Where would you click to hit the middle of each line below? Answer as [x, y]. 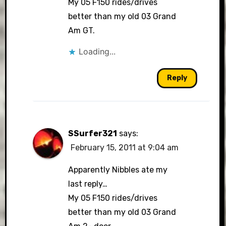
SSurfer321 [92, 133]
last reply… [88, 184]
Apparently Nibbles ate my [118, 170]
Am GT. [81, 31]
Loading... [97, 51]
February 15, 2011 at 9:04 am [124, 148]
